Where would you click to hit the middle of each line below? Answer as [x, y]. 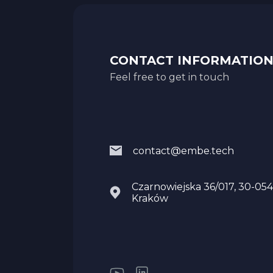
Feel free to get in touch [169, 77]
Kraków [150, 198]
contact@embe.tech [183, 151]
